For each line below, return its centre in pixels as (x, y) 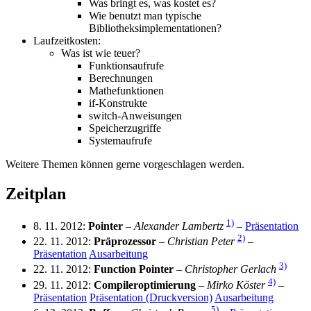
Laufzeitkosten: (67, 40)
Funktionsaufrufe (126, 65)
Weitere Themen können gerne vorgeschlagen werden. (125, 164)
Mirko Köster (236, 285)
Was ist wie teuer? (101, 53)
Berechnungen (121, 78)
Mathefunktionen (126, 90)
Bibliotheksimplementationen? (155, 28)
